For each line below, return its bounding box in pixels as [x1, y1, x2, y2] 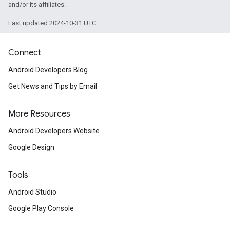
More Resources [8, 109, 70, 120]
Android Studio [8, 188, 56, 197]
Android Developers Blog [8, 66, 88, 74]
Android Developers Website [8, 127, 100, 136]
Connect [8, 48, 41, 59]
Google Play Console [8, 204, 74, 213]
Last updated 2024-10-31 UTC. [8, 19, 98, 27]
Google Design [8, 143, 54, 152]
